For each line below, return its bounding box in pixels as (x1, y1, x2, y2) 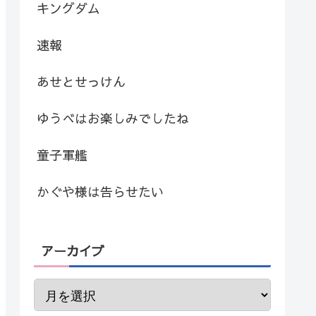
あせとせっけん (37, 72, 126, 90)
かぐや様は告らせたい (37, 182, 164, 200)
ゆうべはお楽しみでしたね (37, 109, 189, 127)
